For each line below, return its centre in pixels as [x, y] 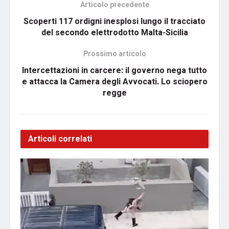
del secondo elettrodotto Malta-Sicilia [114, 33]
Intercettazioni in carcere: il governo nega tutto [114, 71]
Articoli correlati [60, 139]
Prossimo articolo [114, 54]
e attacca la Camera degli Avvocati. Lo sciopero [114, 82]
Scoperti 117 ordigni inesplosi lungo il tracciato [114, 22]
